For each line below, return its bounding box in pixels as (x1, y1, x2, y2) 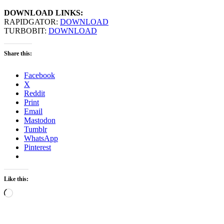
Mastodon (24, 116, 55, 125)
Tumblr (24, 125, 47, 134)
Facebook (24, 71, 55, 80)
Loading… (12, 188, 47, 197)
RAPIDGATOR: (4, 17, 60, 26)
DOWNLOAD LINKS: (4, 8, 83, 17)
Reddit (24, 89, 45, 98)
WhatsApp (24, 134, 58, 143)
